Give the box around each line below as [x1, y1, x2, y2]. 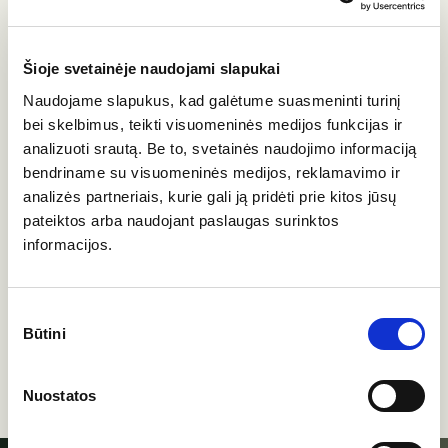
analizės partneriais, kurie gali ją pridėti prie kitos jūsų [23, 187, 397, 205]
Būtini [23, 324, 66, 342]
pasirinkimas [7, 328, 92, 346]
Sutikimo [7, 304, 65, 322]
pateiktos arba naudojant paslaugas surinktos [23, 211, 339, 229]
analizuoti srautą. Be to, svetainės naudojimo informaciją [23, 139, 417, 157]
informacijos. [23, 235, 113, 253]
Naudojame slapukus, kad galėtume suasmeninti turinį [23, 91, 401, 109]
